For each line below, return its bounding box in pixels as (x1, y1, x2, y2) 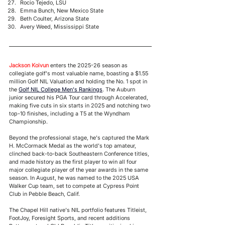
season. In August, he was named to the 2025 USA (9, 174, 141, 181)
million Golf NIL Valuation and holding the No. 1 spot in (9, 78, 149, 85)
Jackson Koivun (9, 62, 49, 69)
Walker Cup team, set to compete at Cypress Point (9, 182, 141, 189)
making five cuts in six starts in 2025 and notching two (9, 102, 152, 109)
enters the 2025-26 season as (49, 62, 129, 69)
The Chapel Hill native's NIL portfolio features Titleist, (9, 206, 148, 213)
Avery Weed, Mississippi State (20, 23, 99, 30)
